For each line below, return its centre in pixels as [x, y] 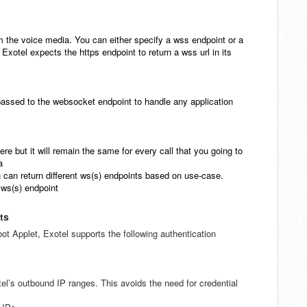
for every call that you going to [182, 151]
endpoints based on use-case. [164, 175]
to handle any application [184, 101]
